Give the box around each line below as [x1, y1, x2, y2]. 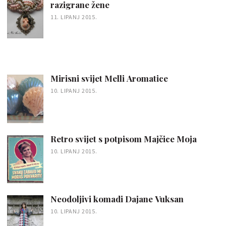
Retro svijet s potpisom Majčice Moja [50, 133, 197, 144]
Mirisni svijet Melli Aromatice [50, 72, 168, 84]
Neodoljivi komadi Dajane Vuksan [50, 193, 184, 205]
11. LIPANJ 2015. [50, 13, 97, 21]
